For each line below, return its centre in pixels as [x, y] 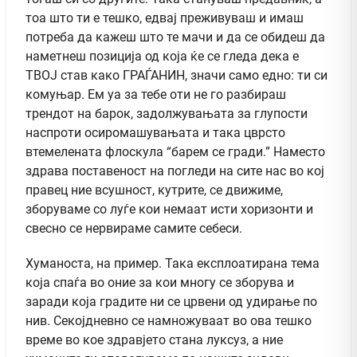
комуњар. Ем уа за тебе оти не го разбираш [156, 94]
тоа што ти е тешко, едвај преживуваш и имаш [165, 18]
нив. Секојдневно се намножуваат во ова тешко [169, 320]
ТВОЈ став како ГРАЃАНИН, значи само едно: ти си [177, 75]
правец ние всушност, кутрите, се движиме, [156, 190]
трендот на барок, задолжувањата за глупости [167, 113]
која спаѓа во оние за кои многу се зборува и [160, 282]
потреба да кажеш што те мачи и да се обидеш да [175, 37]
